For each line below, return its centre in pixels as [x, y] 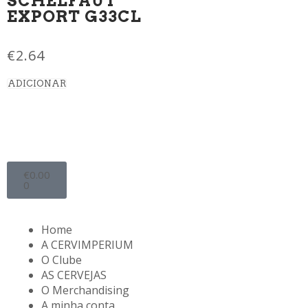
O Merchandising [85, 290]
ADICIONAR [37, 83]
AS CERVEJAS [74, 275]
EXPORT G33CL [74, 16]
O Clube [62, 260]
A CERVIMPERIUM [87, 244]
